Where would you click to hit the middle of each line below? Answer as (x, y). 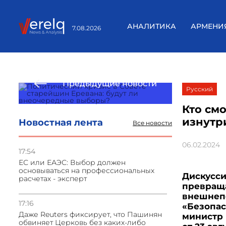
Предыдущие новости (110, 83)
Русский (200, 89)
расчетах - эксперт (53, 179)
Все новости (153, 123)
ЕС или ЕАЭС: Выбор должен (72, 162)
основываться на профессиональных (87, 171)
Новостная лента (61, 123)
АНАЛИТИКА (152, 26)
